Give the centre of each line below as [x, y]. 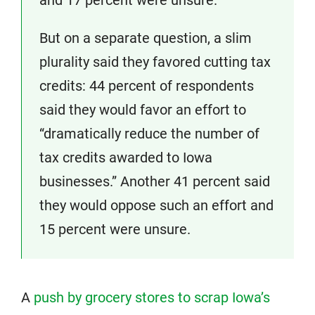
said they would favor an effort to [143, 110]
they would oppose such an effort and [156, 206]
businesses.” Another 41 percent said [155, 182]
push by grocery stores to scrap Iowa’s [152, 298]
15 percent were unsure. [115, 230]
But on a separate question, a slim [146, 38]
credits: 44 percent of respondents [147, 86]
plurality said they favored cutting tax [155, 62]
